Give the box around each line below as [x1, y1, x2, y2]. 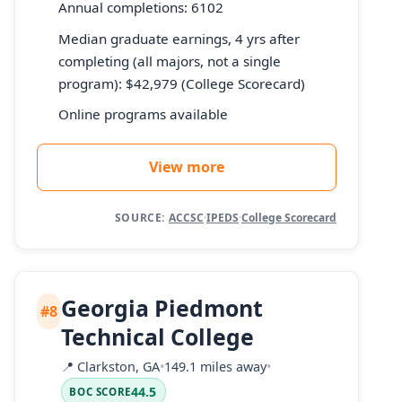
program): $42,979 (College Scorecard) [58, 74, 305, 92]
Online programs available [58, 105, 228, 124]
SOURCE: [114, 210, 165, 226]
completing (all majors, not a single [58, 51, 281, 70]
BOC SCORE [69, 384, 131, 398]
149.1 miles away [164, 357, 267, 375]
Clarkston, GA [74, 357, 161, 375]
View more [149, 157, 224, 178]
